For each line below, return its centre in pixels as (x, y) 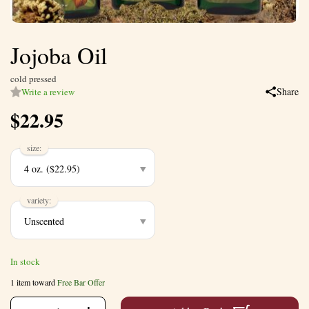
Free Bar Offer (81, 282)
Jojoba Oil (59, 55)
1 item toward (34, 282)
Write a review (48, 91)
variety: (39, 200)
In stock (25, 261)
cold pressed (33, 78)
